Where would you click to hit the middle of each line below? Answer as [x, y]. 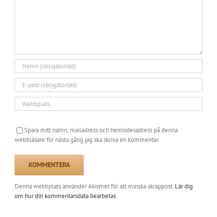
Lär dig [184, 186]
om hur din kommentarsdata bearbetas [65, 196]
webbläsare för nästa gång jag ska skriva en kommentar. [87, 140]
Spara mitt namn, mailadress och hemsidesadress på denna [101, 130]
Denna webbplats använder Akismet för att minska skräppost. [95, 186]
